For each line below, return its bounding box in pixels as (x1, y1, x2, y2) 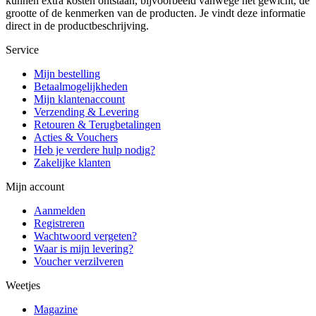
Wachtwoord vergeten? (34, 229, 137, 242)
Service (6, 43, 39, 56)
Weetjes (6, 279, 40, 291)
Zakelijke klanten (34, 156, 111, 169)
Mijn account (6, 180, 64, 193)
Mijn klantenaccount (34, 92, 125, 105)
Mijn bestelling (34, 67, 100, 80)
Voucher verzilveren (34, 255, 123, 267)
